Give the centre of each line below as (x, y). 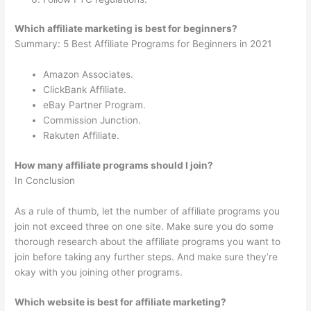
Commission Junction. (92, 120)
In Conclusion (45, 180)
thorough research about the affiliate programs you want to (148, 241)
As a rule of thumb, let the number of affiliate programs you (148, 211)
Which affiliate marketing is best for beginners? (126, 29)
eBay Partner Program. (95, 105)
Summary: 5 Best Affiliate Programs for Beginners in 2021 (143, 44)
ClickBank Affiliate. (85, 90)
